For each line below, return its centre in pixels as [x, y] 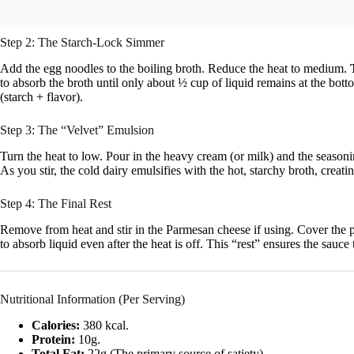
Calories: [56, 325]
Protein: [53, 339]
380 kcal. [104, 325]
